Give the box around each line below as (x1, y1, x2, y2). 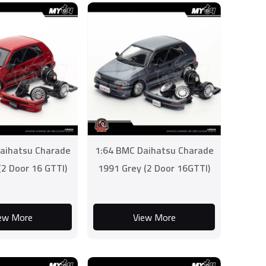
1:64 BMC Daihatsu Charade (94, 141, 214, 159)
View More (132, 208, 176, 226)
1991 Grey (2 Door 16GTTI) (98, 159, 211, 177)
